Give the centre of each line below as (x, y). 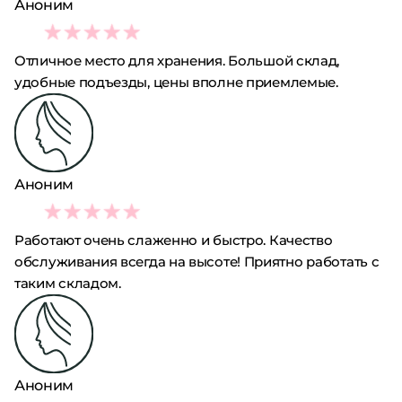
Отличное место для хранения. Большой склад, (177, 61)
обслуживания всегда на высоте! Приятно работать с (197, 262)
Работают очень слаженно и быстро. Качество (174, 240)
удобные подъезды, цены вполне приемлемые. (176, 82)
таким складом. (68, 283)
